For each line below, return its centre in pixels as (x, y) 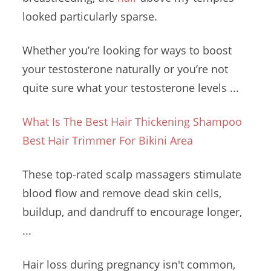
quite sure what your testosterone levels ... (131, 88)
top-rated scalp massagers (123, 174)
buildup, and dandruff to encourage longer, (132, 212)
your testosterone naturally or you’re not (126, 69)
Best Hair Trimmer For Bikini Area (108, 140)
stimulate (216, 174)
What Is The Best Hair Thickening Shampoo (132, 122)
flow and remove (98, 193)
